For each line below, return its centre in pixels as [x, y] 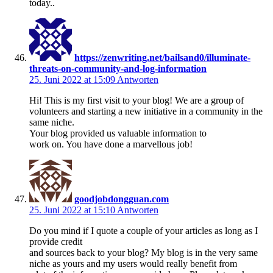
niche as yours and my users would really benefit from [133, 263]
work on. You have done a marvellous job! [111, 144]
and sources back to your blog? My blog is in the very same [144, 252]
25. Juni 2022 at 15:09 [73, 79]
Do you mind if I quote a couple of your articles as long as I [144, 230]
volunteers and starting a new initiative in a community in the [146, 111]
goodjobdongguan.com [122, 199]
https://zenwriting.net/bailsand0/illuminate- [162, 57]
